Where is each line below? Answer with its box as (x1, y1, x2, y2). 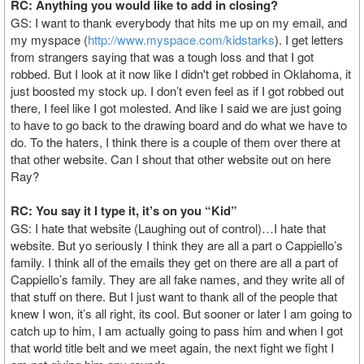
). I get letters (275, 31, 344, 48)
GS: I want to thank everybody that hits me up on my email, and (11, 14, 347, 31)
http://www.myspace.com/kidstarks (88, 31, 275, 48)
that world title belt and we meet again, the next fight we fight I (11, 339, 334, 356)
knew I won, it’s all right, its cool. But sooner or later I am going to (11, 305, 352, 322)
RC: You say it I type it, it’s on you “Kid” (11, 201, 237, 219)
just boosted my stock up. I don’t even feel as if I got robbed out (11, 82, 344, 99)
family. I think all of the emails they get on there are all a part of (11, 253, 338, 271)
